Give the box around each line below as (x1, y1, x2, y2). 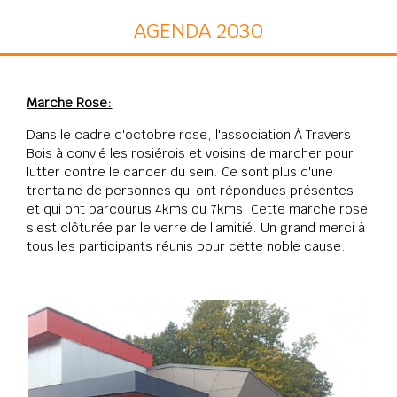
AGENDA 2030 (134, 17, 263, 44)
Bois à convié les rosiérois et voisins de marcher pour (27, 144, 354, 161)
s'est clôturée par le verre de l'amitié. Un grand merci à (27, 218, 366, 236)
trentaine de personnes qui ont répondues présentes (27, 181, 354, 198)
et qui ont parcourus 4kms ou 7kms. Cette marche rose (27, 199, 369, 217)
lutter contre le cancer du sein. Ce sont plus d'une (27, 162, 334, 180)
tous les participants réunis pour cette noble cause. (27, 237, 346, 254)
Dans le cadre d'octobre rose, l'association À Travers (27, 125, 352, 143)
